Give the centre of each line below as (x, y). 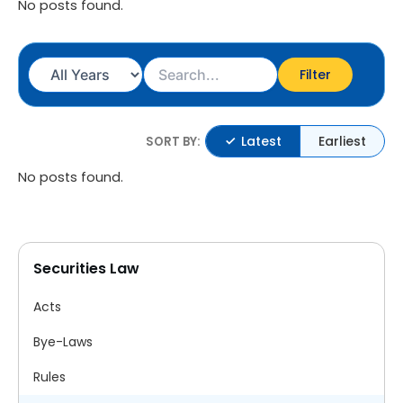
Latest (261, 142)
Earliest (342, 142)
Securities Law (86, 269)
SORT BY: (173, 141)
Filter (315, 75)
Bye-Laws (63, 342)
